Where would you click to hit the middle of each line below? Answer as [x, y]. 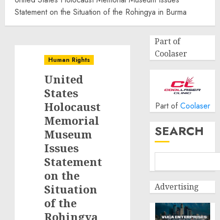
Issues [61, 148]
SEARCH [179, 131]
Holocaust [72, 107]
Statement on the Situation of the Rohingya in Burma [101, 12]
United [64, 79]
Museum [68, 134]
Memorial [72, 120]
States [61, 93]
